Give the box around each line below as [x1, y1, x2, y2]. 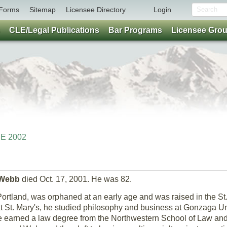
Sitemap [29, 6, 56, 14]
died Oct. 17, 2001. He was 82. [20, 175, 132, 183]
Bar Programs [108, 26, 162, 34]
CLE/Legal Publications [9, 26, 99, 34]
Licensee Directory [66, 6, 126, 14]
